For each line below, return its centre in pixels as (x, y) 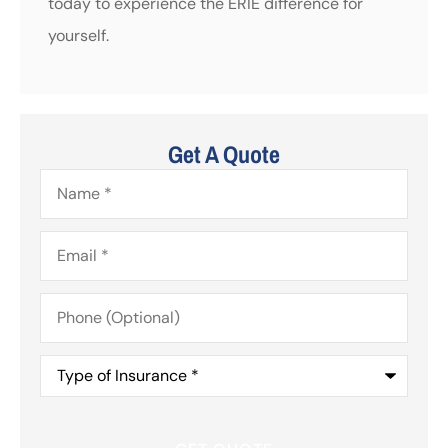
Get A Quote (224, 154)
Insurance (75, 394)
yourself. (78, 35)
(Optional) (76, 316)
